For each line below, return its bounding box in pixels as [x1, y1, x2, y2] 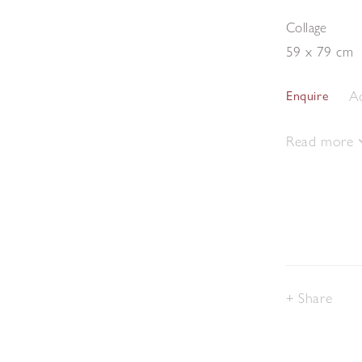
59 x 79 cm [286, 42, 353, 60]
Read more [286, 132, 358, 150]
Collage [286, 18, 327, 36]
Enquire [286, 88, 329, 103]
